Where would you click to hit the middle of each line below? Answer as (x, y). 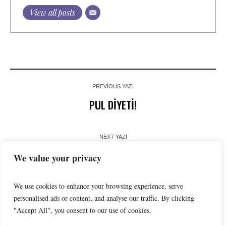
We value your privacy (58, 158)
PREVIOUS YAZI (113, 86)
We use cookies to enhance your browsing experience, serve (98, 186)
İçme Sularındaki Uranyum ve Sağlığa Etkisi (113, 155)
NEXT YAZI (113, 136)
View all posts (52, 12)
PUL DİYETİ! (113, 104)
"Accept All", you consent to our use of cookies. (82, 210)
